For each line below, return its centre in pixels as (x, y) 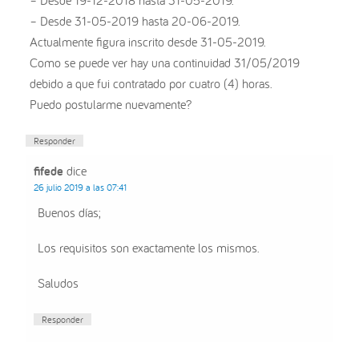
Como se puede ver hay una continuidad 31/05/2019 (165, 63)
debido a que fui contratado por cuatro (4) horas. (151, 84)
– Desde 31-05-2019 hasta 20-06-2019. (135, 21)
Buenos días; (70, 213)
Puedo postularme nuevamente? (111, 105)
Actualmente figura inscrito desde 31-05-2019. (148, 42)
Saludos (58, 283)
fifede (49, 171)
